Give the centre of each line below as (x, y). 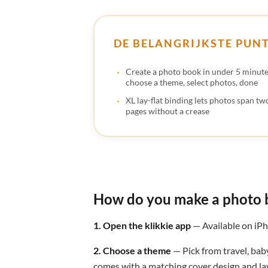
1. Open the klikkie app (142, 225)
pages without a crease (167, 111)
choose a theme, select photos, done (192, 82)
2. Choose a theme (132, 250)
